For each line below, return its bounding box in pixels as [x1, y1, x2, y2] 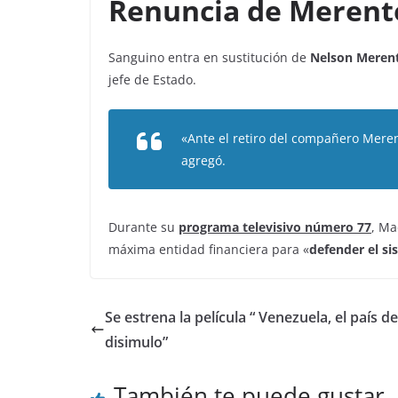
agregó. [181, 152, 226, 169]
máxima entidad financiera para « [108, 241, 309, 258]
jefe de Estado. [108, 71, 196, 88]
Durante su [108, 219, 179, 235]
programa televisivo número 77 [179, 219, 371, 235]
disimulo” [105, 332, 168, 352]
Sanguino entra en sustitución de [108, 49, 306, 66]
